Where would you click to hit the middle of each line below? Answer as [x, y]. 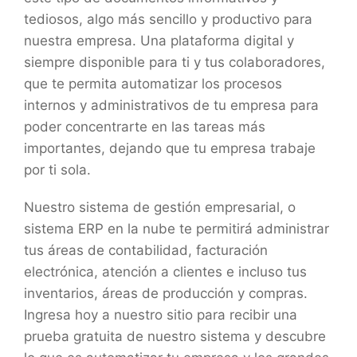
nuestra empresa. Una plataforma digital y [159, 40]
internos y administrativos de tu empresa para [171, 105]
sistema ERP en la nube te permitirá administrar [177, 228]
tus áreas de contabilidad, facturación [146, 250]
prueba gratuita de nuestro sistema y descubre [175, 336]
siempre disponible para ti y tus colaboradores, [175, 62]
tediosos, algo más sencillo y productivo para [168, 19]
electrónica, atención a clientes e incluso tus [165, 271]
